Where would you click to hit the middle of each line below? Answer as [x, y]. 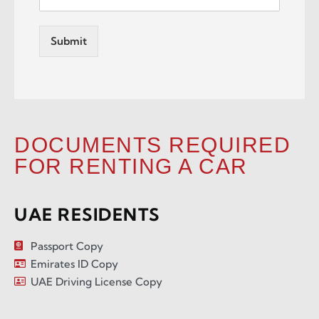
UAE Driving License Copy [96, 281]
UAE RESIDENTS [87, 214]
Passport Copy [67, 246]
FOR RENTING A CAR [131, 166]
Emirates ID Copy [74, 263]
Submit [69, 41]
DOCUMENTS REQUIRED [152, 145]
